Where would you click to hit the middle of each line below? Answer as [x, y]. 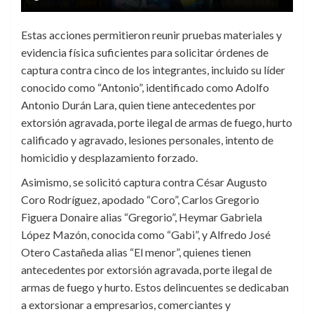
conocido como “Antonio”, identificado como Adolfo [145, 88]
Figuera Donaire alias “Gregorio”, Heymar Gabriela [142, 217]
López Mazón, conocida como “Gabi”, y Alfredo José [146, 235]
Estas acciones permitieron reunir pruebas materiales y [151, 35]
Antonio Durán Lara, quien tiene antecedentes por [138, 105]
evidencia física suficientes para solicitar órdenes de [145, 53]
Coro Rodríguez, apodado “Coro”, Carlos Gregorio [140, 200]
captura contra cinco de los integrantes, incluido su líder [153, 70]
